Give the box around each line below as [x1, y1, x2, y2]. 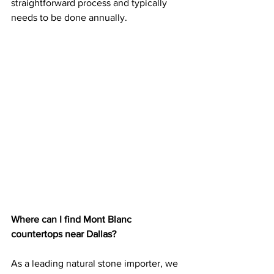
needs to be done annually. [11, 12, 127, 23]
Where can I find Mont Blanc [11, 214, 134, 225]
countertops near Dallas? [11, 229, 116, 240]
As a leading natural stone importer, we [11, 258, 180, 269]
